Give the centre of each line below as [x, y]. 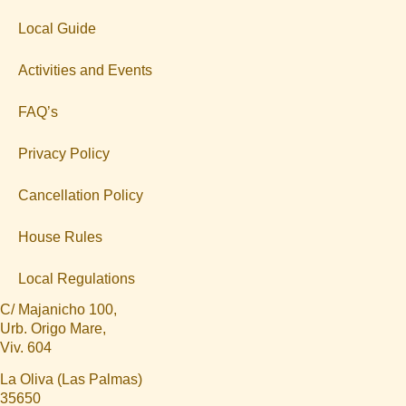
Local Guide [57, 29]
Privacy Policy [64, 154]
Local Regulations [77, 279]
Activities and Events [85, 70]
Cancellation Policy [81, 195]
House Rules [60, 237]
